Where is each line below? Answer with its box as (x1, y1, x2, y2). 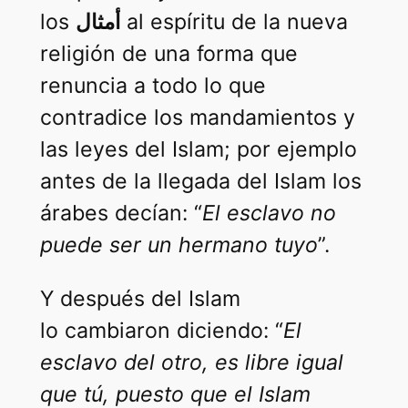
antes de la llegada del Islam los (39, 168, 362, 195)
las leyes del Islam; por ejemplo (39, 137, 357, 163)
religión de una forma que (39, 41, 298, 67)
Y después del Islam (39, 285, 240, 311)
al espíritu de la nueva (119, 9, 348, 36)
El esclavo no (201, 200, 336, 227)
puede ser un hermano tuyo (39, 232, 318, 259)
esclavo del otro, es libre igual (39, 349, 343, 375)
